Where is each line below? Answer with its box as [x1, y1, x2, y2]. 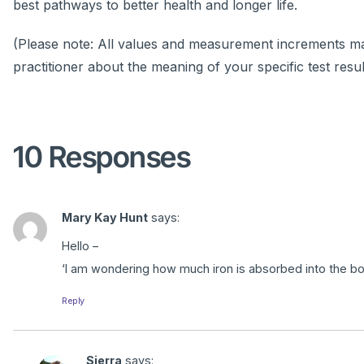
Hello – [62, 239, 98, 253]
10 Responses [13, 139, 190, 175]
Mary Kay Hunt [62, 210, 148, 225]
